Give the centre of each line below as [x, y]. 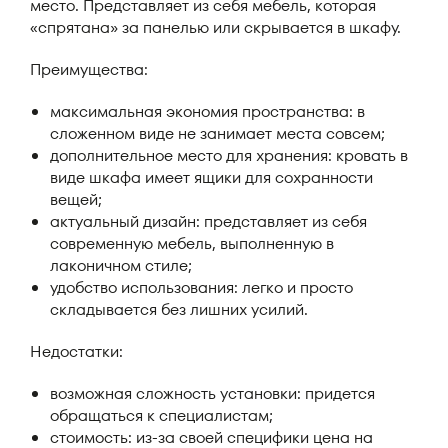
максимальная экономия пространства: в [207, 111]
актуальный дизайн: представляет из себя [208, 221]
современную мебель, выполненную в [192, 243]
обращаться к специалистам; [161, 415]
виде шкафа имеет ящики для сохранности [211, 177]
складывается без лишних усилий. [179, 309]
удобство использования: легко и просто [201, 287]
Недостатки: [76, 351]
